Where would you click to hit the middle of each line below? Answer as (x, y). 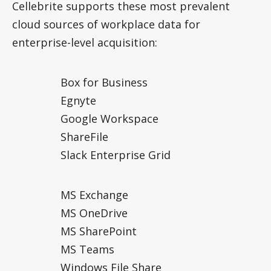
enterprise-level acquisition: (85, 42)
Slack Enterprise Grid (116, 155)
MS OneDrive (94, 213)
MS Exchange (94, 194)
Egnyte (78, 100)
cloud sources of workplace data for (106, 24)
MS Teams (87, 249)
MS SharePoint (99, 231)
